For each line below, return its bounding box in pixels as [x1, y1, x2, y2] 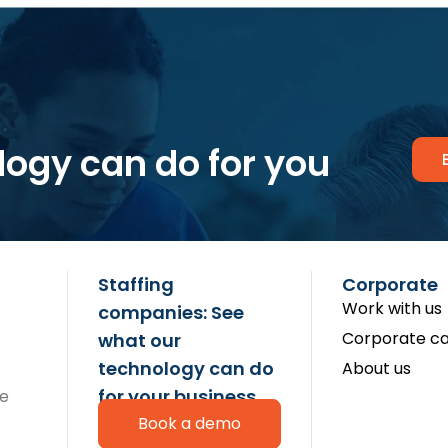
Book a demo [138, 412, 242, 435]
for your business [98, 384, 257, 409]
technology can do [98, 356, 275, 381]
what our [98, 328, 182, 353]
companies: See [98, 300, 245, 325]
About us [342, 357, 411, 380]
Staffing [98, 272, 175, 297]
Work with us [342, 297, 442, 320]
